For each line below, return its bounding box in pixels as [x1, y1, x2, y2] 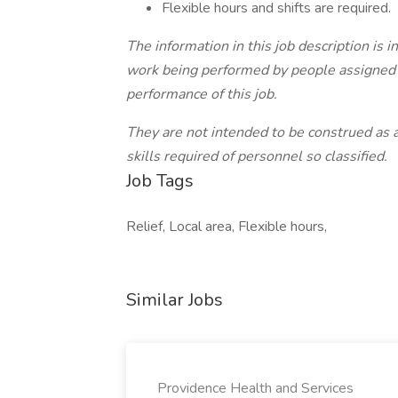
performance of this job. [126, 84, 277, 104]
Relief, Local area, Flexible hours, [126, 217, 327, 236]
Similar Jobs [126, 288, 223, 312]
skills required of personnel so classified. [126, 147, 387, 166]
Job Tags [126, 169, 194, 193]
